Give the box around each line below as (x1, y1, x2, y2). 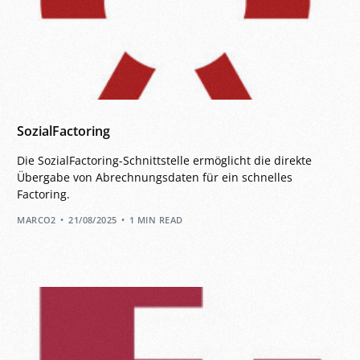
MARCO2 (17, 214, 56, 227)
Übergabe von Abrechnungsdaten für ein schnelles (17, 169, 293, 185)
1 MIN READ (129, 214, 183, 227)
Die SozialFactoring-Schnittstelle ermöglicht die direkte (17, 152, 313, 168)
